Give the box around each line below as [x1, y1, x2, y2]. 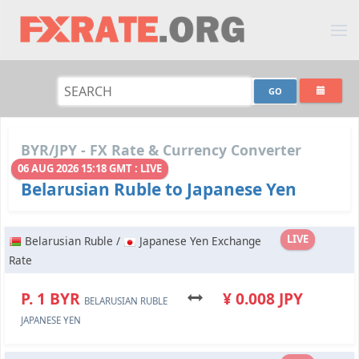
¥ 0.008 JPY [203, 288, 303, 310]
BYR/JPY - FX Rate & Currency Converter [21, 140, 301, 159]
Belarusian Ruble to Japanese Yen [21, 178, 296, 201]
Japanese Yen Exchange [136, 233, 261, 249]
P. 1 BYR [21, 288, 84, 310]
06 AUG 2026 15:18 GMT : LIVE [18, 161, 162, 176]
